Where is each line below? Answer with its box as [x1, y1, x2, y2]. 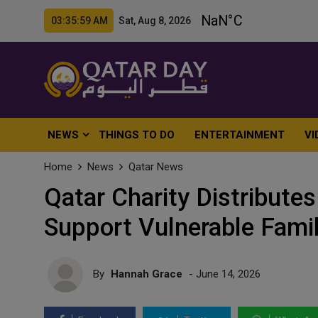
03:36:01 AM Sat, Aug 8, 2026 [51, 15, 191, 26]
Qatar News [128, 160, 183, 173]
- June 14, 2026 [186, 267, 261, 280]
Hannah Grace [111, 267, 182, 280]
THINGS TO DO [99, 128, 175, 141]
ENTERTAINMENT [194, 128, 285, 141]
